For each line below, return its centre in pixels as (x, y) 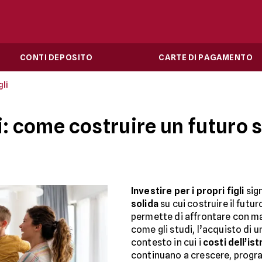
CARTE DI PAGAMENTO (206, 57)
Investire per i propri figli (188, 191)
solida (145, 204)
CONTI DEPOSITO (56, 57)
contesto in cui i (167, 242)
